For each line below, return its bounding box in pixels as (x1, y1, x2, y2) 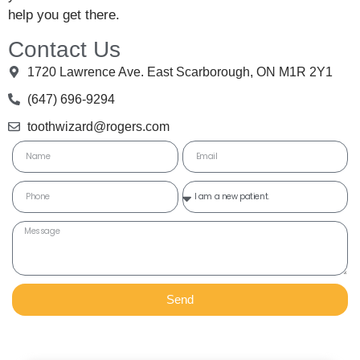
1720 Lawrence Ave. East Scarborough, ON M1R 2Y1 (27, 64, 333, 79)
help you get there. (8, 7, 120, 23)
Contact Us (8, 36, 121, 62)
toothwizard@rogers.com (27, 119, 170, 133)
